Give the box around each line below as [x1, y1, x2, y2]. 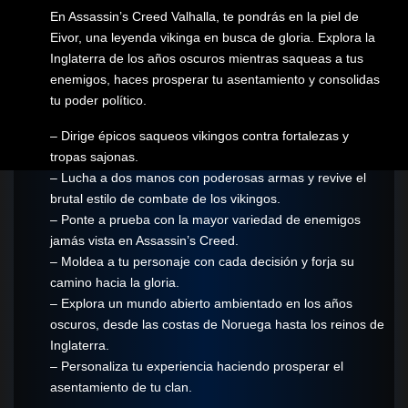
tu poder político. [50, 92, 147, 107]
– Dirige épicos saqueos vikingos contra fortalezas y [50, 127, 349, 143]
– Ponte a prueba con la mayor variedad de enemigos [50, 211, 361, 227]
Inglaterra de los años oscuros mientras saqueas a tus [50, 50, 363, 66]
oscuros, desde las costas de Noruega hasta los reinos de [50, 316, 384, 331]
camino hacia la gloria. [50, 274, 179, 290]
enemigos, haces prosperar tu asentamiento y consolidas [50, 71, 380, 87]
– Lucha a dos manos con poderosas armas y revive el [50, 169, 366, 185]
